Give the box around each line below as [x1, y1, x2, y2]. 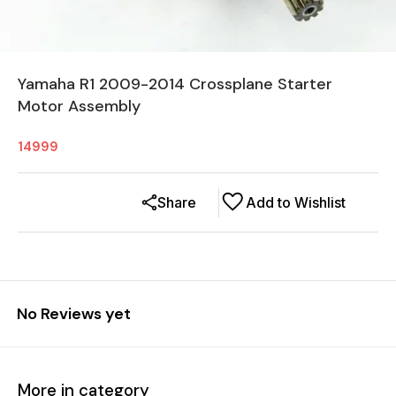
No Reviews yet [17, 302, 131, 324]
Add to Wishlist [246, 193, 346, 211]
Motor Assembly [18, 95, 141, 117]
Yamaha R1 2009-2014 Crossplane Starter [18, 72, 332, 95]
